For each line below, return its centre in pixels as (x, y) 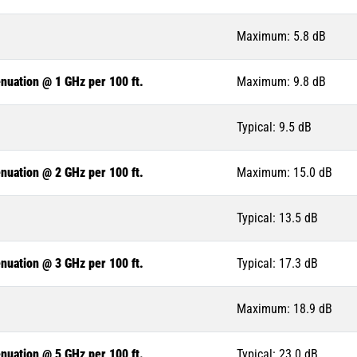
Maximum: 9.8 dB (281, 82)
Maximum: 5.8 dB (281, 37)
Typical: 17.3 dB (277, 264)
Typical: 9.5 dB (274, 127)
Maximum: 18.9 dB (284, 309)
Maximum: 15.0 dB (284, 173)
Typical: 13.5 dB (277, 218)
